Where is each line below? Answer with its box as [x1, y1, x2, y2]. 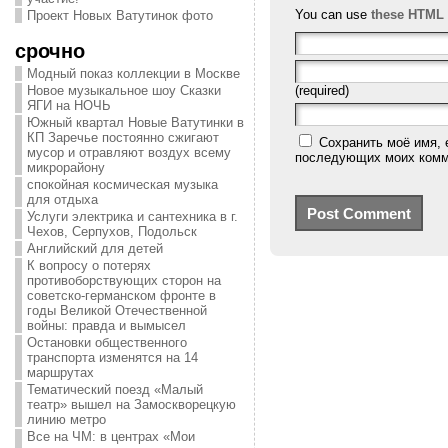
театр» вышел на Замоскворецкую [26, 397, 236, 412]
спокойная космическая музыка [26, 177, 218, 192]
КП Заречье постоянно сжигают [26, 130, 219, 145]
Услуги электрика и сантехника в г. [26, 209, 238, 224]
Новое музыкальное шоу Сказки [26, 83, 221, 98]
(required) [294, 83, 349, 98]
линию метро [26, 412, 106, 427]
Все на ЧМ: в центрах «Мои [26, 429, 195, 444]
